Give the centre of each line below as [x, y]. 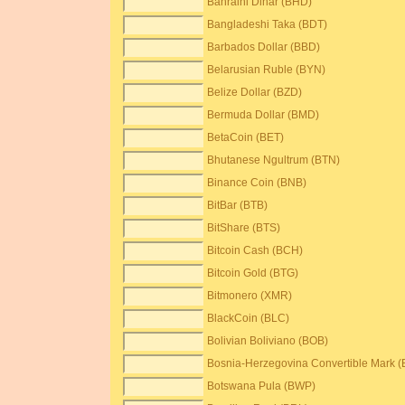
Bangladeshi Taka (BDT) [268, 24]
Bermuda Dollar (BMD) [264, 115]
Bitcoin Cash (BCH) [255, 250]
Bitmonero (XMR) [250, 296]
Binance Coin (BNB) [257, 183]
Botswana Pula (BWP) [262, 386]
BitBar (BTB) [238, 205]
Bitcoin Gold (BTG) [253, 273]
